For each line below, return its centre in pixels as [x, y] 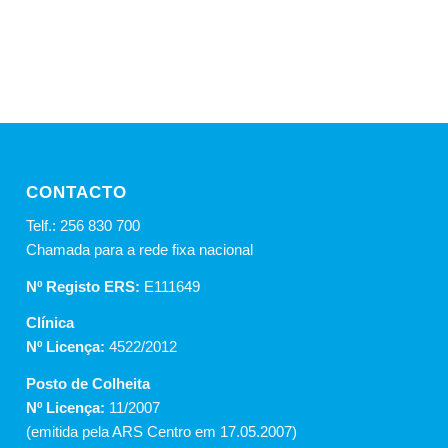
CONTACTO [77, 192]
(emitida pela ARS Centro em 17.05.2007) [162, 432]
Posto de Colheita [88, 384]
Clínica [50, 323]
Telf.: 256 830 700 [83, 225]
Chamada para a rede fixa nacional [140, 249]
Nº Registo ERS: [85, 286]
